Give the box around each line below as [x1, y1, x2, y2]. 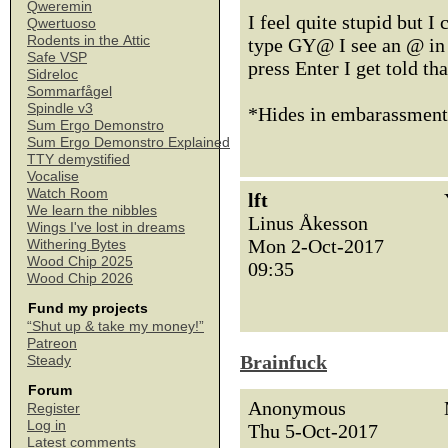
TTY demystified [27, 151, 130, 167]
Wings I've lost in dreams [27, 219, 185, 235]
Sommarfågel [27, 83, 112, 99]
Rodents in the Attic [27, 32, 150, 48]
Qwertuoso [27, 15, 96, 31]
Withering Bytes [27, 236, 126, 252]
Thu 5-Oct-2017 [248, 420, 378, 442]
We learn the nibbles [27, 202, 157, 218]
